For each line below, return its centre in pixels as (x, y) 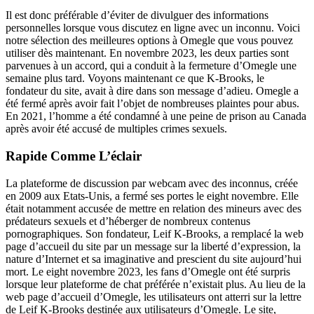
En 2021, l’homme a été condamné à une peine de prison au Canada (156, 116)
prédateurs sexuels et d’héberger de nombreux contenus (128, 221)
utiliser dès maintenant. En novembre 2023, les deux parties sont (147, 53)
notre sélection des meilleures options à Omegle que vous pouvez (149, 41)
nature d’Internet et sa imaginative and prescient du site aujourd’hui (153, 259)
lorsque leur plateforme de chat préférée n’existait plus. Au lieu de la (156, 284)
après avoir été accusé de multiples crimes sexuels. (116, 129)
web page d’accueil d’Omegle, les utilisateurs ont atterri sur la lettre (153, 296)
